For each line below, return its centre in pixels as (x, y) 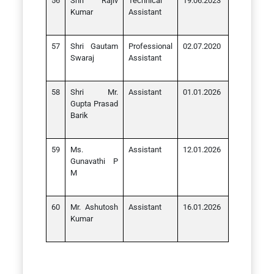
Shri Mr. (94, 92)
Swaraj (82, 58)
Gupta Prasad (94, 104)
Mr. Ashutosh (94, 207)
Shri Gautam (94, 46)
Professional (150, 46)
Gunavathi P (94, 161)
